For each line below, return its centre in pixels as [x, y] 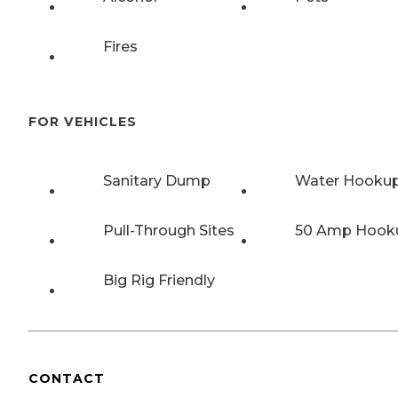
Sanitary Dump [157, 181]
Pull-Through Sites [169, 231]
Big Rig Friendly [159, 281]
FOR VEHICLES [83, 121]
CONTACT [67, 379]
